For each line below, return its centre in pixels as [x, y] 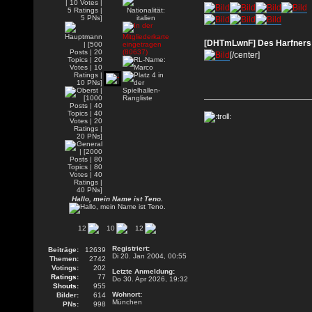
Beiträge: [63, 250]
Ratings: [64, 277]
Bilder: [67, 295]
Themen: [64, 259]
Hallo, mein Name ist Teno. [117, 199]
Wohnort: [127, 294]
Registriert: [131, 248]
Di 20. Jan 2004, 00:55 [149, 256]
